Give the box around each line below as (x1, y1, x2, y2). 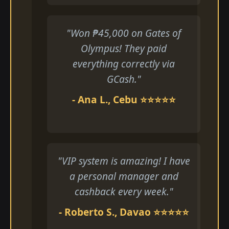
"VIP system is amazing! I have (57, 154, 190, 168)
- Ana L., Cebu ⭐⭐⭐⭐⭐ (72, 93, 176, 106)
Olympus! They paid (81, 41, 167, 55)
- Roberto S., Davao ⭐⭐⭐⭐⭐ (58, 205, 189, 219)
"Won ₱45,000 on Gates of (66, 26, 181, 40)
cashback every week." (74, 185, 173, 198)
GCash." (106, 72, 141, 86)
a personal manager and (69, 169, 178, 183)
